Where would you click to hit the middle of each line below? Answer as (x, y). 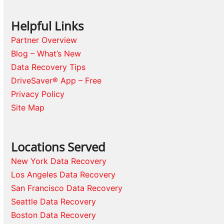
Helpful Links (47, 26)
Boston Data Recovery (54, 215)
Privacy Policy (38, 94)
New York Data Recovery (59, 161)
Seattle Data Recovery (54, 202)
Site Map (28, 108)
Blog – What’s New (46, 54)
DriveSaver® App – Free (56, 81)
